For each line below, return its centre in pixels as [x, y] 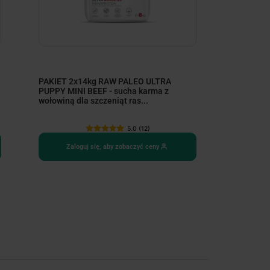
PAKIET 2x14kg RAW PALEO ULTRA [105, 82]
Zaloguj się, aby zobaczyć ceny [113, 146]
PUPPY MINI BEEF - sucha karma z [104, 91]
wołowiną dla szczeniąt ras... [94, 101]
